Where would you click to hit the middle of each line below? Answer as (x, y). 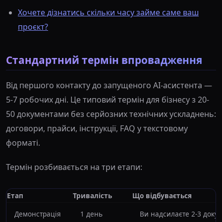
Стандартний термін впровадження (104, 60)
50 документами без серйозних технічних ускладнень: (111, 114)
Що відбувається (162, 196)
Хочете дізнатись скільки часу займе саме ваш (108, 13)
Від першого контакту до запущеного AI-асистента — (109, 85)
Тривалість (92, 196)
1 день (91, 214)
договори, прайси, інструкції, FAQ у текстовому (97, 129)
